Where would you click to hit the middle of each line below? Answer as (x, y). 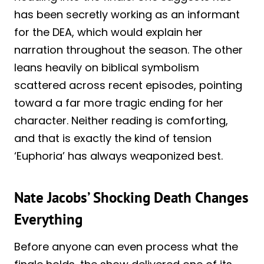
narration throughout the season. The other (128, 49)
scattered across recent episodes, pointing (128, 85)
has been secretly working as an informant (127, 14)
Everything (48, 220)
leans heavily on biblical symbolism (107, 67)
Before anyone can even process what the (126, 246)
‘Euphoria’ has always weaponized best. (118, 156)
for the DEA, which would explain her (108, 32)
